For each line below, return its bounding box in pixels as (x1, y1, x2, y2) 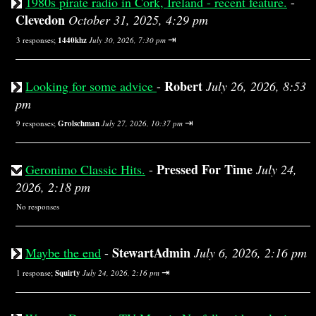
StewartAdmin (112, 243, 190, 262)
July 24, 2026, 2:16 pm (83, 267, 159, 278)
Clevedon (16, 11, 65, 29)
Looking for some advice (25, 78, 157, 95)
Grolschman (58, 118, 99, 129)
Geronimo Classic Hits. (25, 161, 145, 178)
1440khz (58, 35, 87, 46)
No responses (16, 201, 59, 212)
